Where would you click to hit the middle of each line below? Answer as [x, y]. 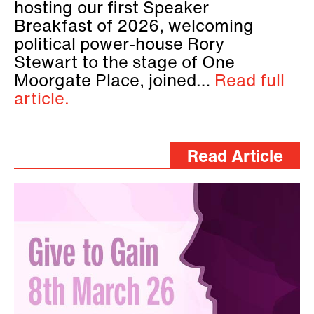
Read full [250, 82]
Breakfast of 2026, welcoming [134, 27]
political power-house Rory [119, 45]
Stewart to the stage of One [124, 63]
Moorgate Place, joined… [114, 82]
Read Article [235, 157]
